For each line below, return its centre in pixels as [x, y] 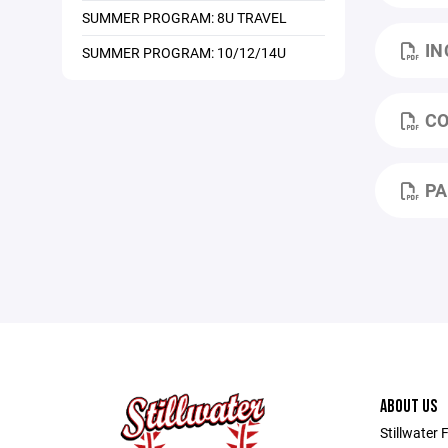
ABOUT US [408, 406]
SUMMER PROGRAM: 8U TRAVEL [184, 17]
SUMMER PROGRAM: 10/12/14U [184, 52]
